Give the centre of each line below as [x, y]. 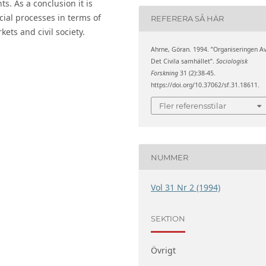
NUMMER [170, 157]
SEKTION [168, 218]
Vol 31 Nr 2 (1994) [186, 188]
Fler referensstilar [193, 106]
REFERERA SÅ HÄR [188, 19]
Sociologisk [232, 61]
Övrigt [164, 251]
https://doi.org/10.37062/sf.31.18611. [205, 85]
